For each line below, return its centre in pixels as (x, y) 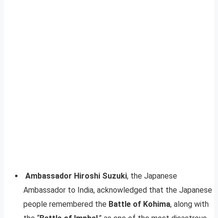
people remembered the (66, 204)
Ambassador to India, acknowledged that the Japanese (118, 190)
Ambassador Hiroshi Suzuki (75, 176)
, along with (190, 204)
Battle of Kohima (139, 204)
